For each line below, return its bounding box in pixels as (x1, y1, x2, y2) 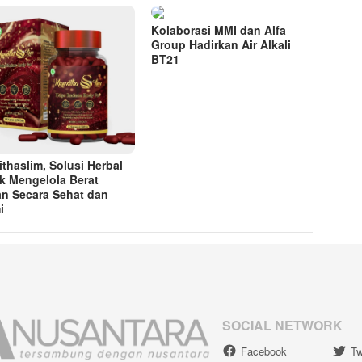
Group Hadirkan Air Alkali (151, 36, 292, 53)
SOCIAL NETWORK (222, 316, 343, 335)
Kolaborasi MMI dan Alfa (151, 22, 287, 39)
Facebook (241, 343, 287, 360)
